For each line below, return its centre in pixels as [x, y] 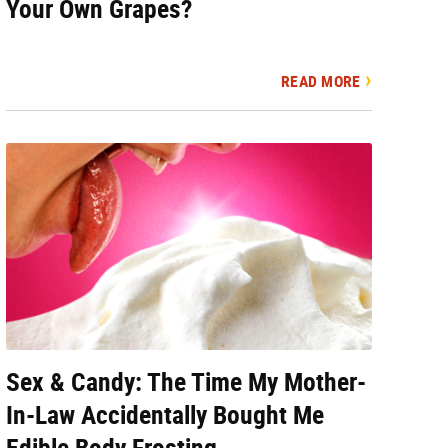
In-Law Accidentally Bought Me [165, 414]
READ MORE [321, 82]
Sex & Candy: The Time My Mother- [186, 381]
